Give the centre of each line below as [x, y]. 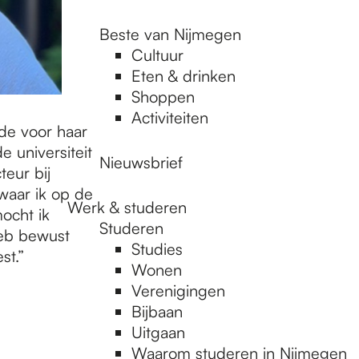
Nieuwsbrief [141, 162]
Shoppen [163, 97]
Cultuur [157, 55]
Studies [157, 249]
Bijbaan [157, 311]
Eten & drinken [184, 76]
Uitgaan [158, 332]
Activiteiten [170, 117]
